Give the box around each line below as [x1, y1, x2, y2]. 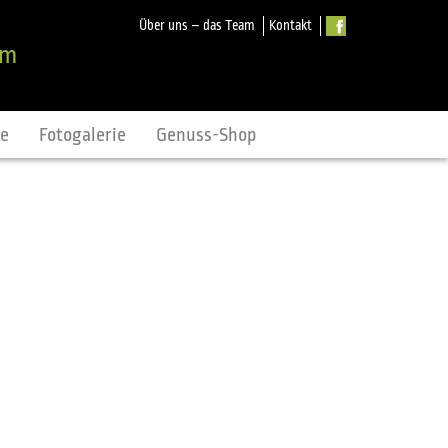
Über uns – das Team [139, 18, 255, 33]
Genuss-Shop [156, 123, 257, 146]
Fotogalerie [39, 123, 126, 146]
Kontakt [269, 18, 312, 33]
